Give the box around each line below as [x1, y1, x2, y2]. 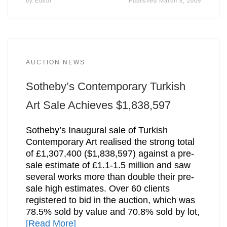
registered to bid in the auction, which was [25, 195, 195, 206]
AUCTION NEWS [25, 58, 85, 66]
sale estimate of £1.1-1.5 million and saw [25, 160, 191, 171]
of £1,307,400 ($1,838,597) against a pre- [25, 148, 194, 159]
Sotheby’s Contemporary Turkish [25, 80, 185, 93]
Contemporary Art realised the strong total [25, 137, 195, 147]
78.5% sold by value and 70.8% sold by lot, [25, 207, 200, 217]
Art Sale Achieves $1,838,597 [25, 98, 171, 111]
